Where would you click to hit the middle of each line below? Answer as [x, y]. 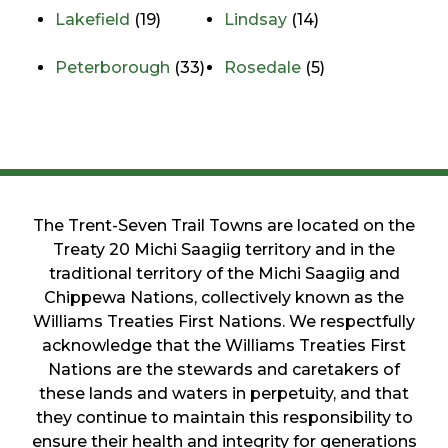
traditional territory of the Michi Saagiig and [224, 273]
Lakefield [93, 20]
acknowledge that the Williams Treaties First [224, 345]
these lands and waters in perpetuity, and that [224, 393]
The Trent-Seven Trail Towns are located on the [224, 225]
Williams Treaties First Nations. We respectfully [224, 321]
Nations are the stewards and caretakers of [224, 369]
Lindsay [255, 20]
